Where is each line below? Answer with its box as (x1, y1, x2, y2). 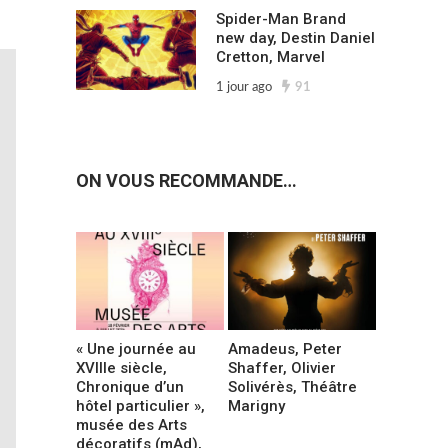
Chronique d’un (76, 377, 184, 396)
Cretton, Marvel (216, 48, 325, 67)
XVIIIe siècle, (76, 358, 167, 377)
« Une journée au (76, 339, 196, 358)
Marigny (228, 396, 286, 415)
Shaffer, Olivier (228, 358, 337, 377)
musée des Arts (76, 415, 187, 434)
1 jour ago (216, 81, 272, 95)
